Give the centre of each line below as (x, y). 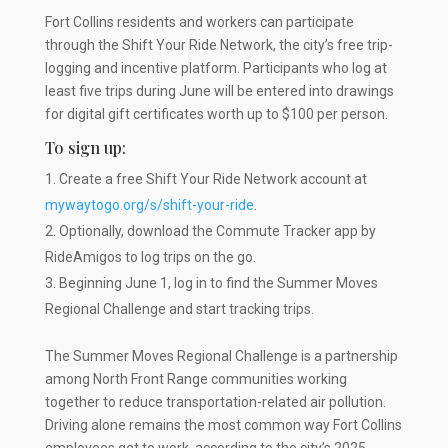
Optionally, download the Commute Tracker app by (217, 230)
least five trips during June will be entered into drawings (219, 90)
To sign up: (85, 147)
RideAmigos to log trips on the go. (150, 256)
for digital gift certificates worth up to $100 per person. (216, 113)
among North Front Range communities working (195, 378)
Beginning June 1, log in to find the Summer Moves (218, 282)
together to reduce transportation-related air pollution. (215, 401)
